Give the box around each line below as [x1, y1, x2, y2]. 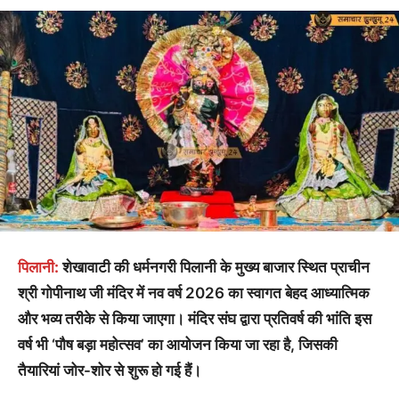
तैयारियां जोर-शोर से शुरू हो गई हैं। [18, 362, 201, 380]
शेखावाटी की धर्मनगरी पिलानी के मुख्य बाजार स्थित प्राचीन [59, 258, 370, 277]
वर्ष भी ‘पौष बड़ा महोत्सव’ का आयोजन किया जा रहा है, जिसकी [18, 336, 338, 354]
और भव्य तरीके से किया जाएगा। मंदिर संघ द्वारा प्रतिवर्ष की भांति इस [18, 310, 371, 329]
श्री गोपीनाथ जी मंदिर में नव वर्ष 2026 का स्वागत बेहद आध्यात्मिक [18, 284, 370, 303]
